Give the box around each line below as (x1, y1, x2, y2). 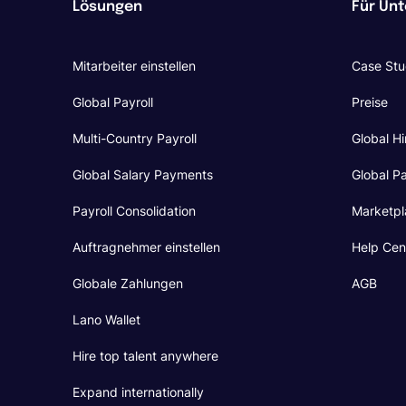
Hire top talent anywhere (72, 348, 218, 363)
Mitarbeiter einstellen (72, 58, 196, 73)
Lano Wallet (72, 312, 140, 327)
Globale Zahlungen (72, 275, 183, 291)
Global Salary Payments (72, 167, 213, 182)
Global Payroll (72, 94, 153, 110)
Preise (351, 94, 388, 110)
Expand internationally (72, 384, 204, 400)
